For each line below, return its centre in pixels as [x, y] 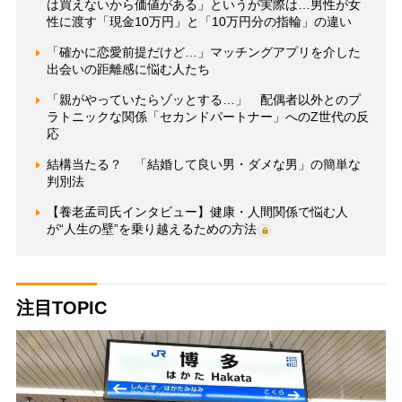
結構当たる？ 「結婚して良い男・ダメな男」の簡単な [203, 165]
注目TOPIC [61, 308]
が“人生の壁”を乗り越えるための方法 [151, 229]
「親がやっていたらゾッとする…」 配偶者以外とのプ [203, 100]
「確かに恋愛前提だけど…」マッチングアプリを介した [203, 52]
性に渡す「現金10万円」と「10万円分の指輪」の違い [199, 22]
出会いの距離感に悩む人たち [128, 70]
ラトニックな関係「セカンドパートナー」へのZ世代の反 [207, 117]
